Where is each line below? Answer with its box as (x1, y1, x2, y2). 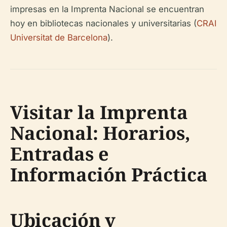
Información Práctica (10, 162, 208, 187)
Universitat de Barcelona (10, 32, 107, 43)
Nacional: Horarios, (10, 121, 191, 145)
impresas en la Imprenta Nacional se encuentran (10, 4, 204, 14)
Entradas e (10, 141, 109, 166)
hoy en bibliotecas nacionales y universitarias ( (10, 18, 197, 28)
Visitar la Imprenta (10, 100, 188, 125)
